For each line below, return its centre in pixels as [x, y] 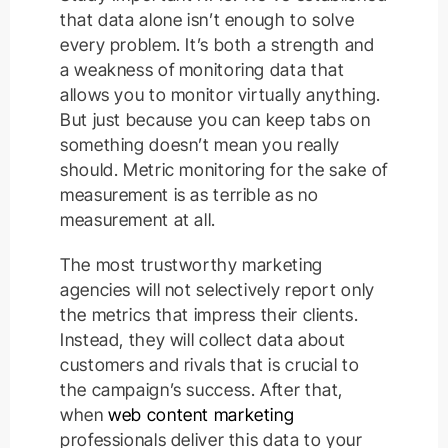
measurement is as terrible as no [189, 195]
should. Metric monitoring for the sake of [224, 170]
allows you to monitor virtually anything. [220, 95]
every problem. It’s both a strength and [217, 45]
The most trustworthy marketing [191, 265]
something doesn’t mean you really [200, 145]
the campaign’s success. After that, [202, 390]
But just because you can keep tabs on [215, 120]
